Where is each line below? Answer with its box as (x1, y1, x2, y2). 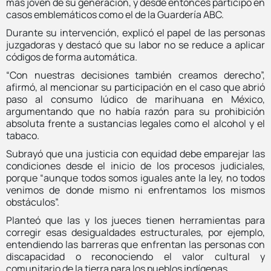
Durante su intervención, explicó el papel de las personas (6, 25, 265, 39)
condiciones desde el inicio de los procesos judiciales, (6, 158, 265, 172)
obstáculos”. (6, 195, 59, 209)
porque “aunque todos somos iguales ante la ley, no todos (6, 171, 265, 184)
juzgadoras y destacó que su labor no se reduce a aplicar (6, 38, 265, 51)
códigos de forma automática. (6, 50, 137, 64)
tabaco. (6, 128, 39, 142)
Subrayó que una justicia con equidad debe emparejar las (6, 146, 265, 160)
